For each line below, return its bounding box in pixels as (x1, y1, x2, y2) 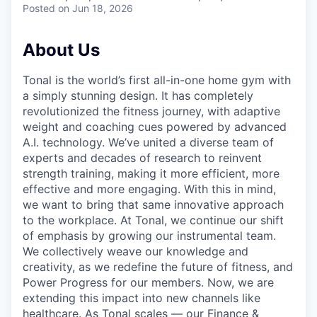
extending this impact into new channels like (23, 290, 260, 305)
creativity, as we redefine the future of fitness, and (23, 259, 293, 274)
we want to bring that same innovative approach (23, 197, 284, 212)
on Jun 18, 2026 (58, 1, 133, 14)
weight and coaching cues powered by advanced (23, 119, 287, 134)
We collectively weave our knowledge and (23, 243, 248, 258)
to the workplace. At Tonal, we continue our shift (23, 212, 284, 227)
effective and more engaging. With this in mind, (23, 181, 276, 196)
